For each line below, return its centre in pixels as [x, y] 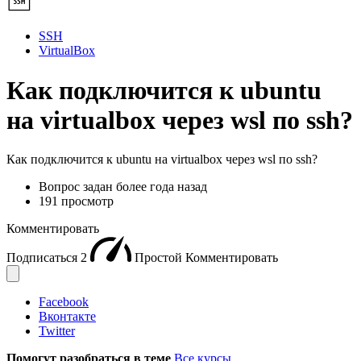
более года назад [162, 186]
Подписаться [44, 257]
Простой [160, 257]
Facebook [64, 301]
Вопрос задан [77, 186]
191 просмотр [76, 201]
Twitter [57, 330]
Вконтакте [67, 316]
